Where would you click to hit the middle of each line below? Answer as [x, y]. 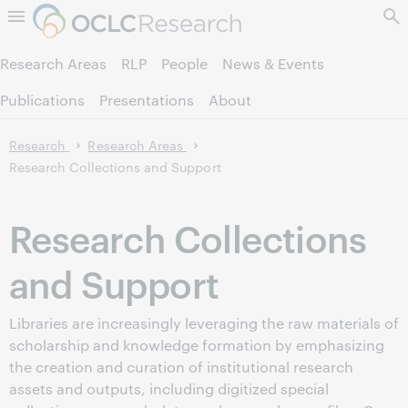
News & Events [273, 63]
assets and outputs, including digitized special [169, 388]
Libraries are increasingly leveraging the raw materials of [204, 323]
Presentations [147, 100]
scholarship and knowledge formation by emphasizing [197, 345]
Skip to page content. [204, 19]
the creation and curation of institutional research [181, 367]
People [184, 63]
